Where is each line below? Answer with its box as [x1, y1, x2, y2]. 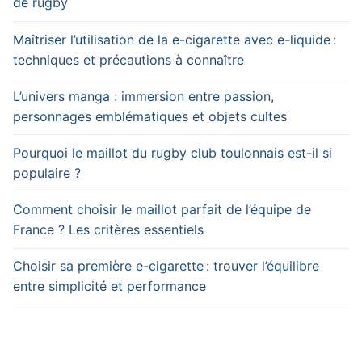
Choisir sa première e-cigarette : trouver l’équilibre [13, 258, 319, 275]
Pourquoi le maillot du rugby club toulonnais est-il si [13, 144, 332, 161]
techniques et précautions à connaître [13, 51, 244, 68]
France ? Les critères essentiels [13, 221, 204, 238]
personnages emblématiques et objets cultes [13, 107, 287, 124]
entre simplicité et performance [13, 278, 206, 295]
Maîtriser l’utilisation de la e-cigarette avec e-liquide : [13, 31, 336, 48]
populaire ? [13, 164, 81, 181]
